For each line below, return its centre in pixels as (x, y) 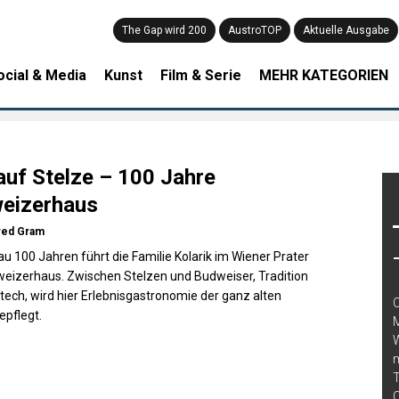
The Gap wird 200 (164, 30)
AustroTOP (255, 30)
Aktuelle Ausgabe (346, 30)
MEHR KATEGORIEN (324, 75)
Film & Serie (201, 75)
